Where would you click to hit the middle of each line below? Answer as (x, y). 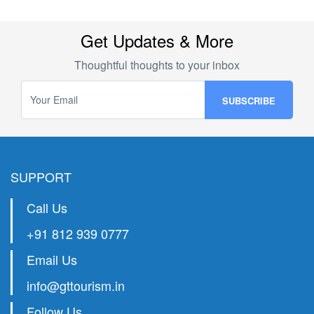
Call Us (47, 207)
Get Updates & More (157, 40)
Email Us (52, 259)
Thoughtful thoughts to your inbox (157, 64)
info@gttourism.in (76, 285)
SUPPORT (41, 176)
